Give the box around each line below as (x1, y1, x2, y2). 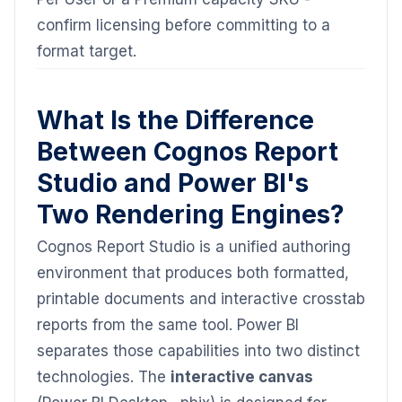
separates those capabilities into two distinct (37, 342, 360, 360)
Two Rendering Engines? (37, 199, 345, 230)
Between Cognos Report (37, 136, 338, 167)
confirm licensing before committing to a (37, 16, 330, 34)
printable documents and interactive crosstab (37, 290, 365, 308)
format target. (37, 42, 136, 60)
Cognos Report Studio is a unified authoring (37, 238, 351, 256)
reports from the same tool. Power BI (37, 316, 299, 334)
